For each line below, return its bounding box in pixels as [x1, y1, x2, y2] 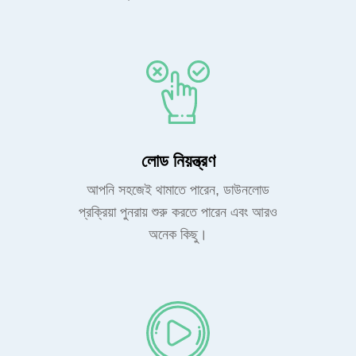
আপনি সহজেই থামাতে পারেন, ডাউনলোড [87, 182, 269, 198]
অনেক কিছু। [149, 226, 207, 242]
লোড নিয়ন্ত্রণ [141, 151, 215, 171]
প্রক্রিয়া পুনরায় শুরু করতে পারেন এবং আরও [79, 204, 277, 220]
